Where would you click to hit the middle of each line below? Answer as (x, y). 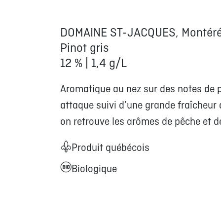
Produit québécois (110, 148)
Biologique (94, 169)
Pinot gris (84, 49)
